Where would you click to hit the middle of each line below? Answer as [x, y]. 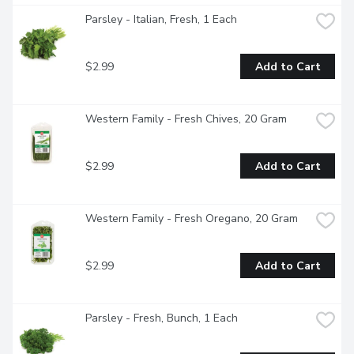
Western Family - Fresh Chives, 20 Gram [186, 119]
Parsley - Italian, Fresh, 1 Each [161, 20]
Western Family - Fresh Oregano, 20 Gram [192, 219]
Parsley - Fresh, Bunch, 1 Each [162, 318]
